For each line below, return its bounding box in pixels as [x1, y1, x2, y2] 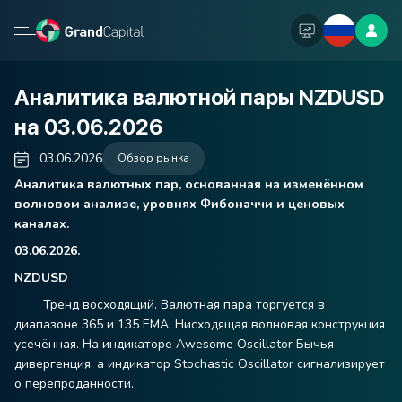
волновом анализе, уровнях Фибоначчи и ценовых [14, 196, 345, 213]
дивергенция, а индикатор [14, 355, 174, 372]
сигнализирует [293, 355, 385, 372]
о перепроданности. [14, 375, 134, 392]
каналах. [14, 215, 69, 232]
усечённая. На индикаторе [14, 336, 176, 353]
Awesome [176, 336, 233, 353]
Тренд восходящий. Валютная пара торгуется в [14, 296, 325, 313]
